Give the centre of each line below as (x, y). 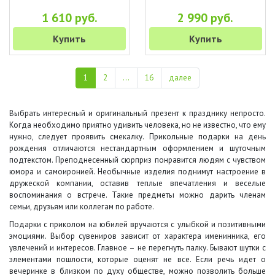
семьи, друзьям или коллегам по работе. (82, 207)
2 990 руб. (206, 18)
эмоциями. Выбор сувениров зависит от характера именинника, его (137, 236)
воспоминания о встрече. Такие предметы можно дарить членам (137, 195)
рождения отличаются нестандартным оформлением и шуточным (137, 148)
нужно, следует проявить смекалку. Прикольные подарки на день (137, 137)
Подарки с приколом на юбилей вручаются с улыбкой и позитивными (137, 224)
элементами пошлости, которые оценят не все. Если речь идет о (137, 259)
